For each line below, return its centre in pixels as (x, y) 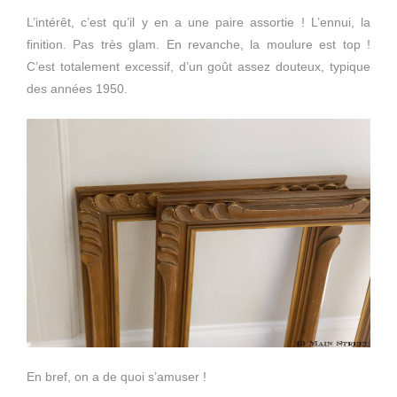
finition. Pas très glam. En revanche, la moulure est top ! (198, 44)
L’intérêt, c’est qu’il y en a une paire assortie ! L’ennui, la (198, 22)
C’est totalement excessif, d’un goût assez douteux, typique (198, 66)
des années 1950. (77, 88)
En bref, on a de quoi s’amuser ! (117, 377)
